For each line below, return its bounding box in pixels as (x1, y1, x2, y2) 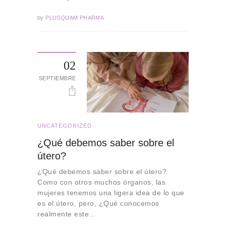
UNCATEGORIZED (37, 122, 92, 129)
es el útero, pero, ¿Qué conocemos (37, 199, 159, 208)
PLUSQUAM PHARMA (43, 14, 104, 21)
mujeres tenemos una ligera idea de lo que (37, 189, 185, 197)
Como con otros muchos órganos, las (37, 178, 165, 187)
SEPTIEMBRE (38, 75, 76, 81)
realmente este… (37, 210, 96, 218)
